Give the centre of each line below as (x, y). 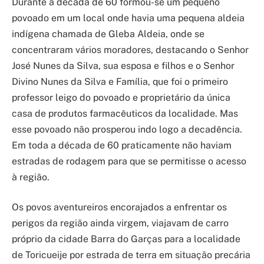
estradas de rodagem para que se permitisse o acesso (129, 161)
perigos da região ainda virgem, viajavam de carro (120, 223)
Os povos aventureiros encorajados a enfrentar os (119, 207)
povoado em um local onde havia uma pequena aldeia (128, 18)
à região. (31, 177)
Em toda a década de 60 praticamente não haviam (122, 145)
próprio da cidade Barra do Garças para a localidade (126, 239)
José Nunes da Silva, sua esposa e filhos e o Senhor (123, 65)
